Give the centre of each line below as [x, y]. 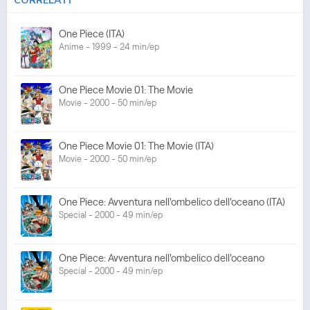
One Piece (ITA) [92, 33]
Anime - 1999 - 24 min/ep [109, 46]
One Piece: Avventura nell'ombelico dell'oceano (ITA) [172, 201]
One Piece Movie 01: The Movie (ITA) [136, 145]
